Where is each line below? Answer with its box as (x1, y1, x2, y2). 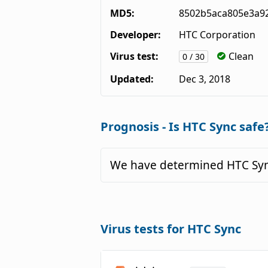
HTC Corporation (179, 28, 255, 42)
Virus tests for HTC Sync (100, 220, 241, 237)
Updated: (110, 72, 154, 86)
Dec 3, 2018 (179, 72, 230, 86)
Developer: (110, 28, 161, 42)
